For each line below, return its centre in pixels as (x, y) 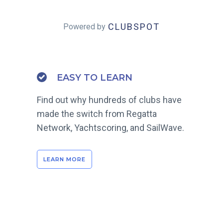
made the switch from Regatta (97, 113)
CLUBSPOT (134, 26)
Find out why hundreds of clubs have (109, 100)
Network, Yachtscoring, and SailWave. (111, 127)
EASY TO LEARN (95, 77)
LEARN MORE (64, 159)
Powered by (84, 26)
